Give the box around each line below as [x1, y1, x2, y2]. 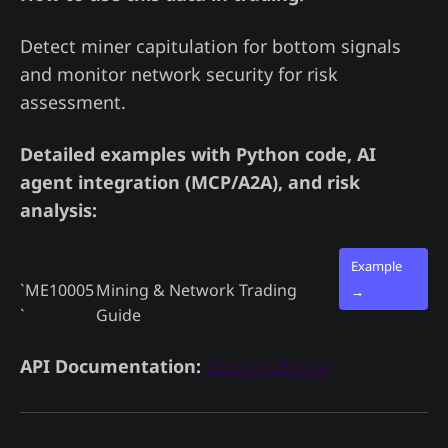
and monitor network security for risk [20, 61, 338, 86]
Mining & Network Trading [96, 278, 297, 301]
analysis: [20, 197, 97, 222]
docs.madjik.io [206, 353, 330, 378]
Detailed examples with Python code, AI [20, 141, 376, 166]
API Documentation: [20, 353, 201, 378]
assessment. [20, 89, 126, 114]
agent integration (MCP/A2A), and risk [20, 169, 360, 194]
